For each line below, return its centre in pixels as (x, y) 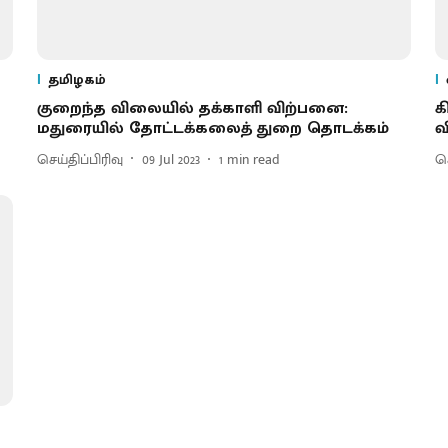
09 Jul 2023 (170, 159)
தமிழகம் (76, 80)
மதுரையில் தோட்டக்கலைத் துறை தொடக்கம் (212, 129)
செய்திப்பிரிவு (79, 159)
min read (253, 159)
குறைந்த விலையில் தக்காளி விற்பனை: (192, 109)
